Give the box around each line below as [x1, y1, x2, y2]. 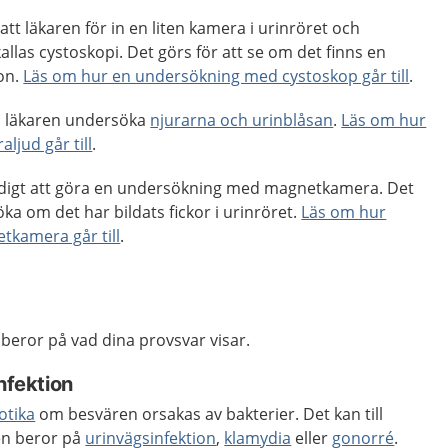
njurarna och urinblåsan [150, 109, 334, 131]
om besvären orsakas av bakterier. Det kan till [35, 403, 384, 425]
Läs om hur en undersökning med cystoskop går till [23, 65, 410, 87]
